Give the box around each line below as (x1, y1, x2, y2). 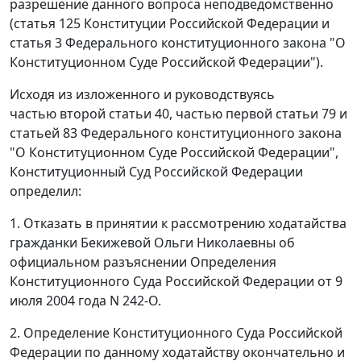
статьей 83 (10, 124, 77, 143)
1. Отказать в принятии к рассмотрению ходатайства (10, 214, 346, 233)
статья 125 (14, 15, 81, 33)
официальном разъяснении (10, 253, 190, 272)
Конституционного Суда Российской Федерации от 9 (10, 272, 342, 291)
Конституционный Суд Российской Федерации (10, 163, 303, 181)
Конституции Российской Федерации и (81, 15, 330, 33)
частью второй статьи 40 (10, 105, 169, 123)
